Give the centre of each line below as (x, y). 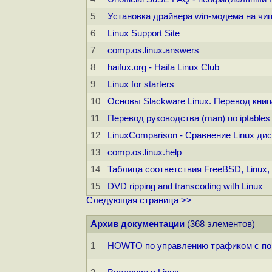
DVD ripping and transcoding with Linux (185, 187)
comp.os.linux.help (144, 153)
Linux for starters (141, 85)
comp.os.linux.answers (153, 51)
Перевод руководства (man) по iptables (189, 119)
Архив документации (138, 224)
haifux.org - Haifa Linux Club (163, 68)
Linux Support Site (144, 34)
